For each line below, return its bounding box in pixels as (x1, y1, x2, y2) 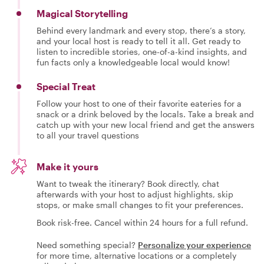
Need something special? (37, 239, 136, 250)
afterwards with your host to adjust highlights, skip (37, 189, 233, 199)
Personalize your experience (138, 239, 251, 250)
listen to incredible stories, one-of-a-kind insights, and (37, 46, 247, 57)
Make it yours (37, 160, 98, 172)
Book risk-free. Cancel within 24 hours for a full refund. (37, 217, 248, 227)
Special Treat (37, 80, 95, 92)
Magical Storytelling (37, 7, 128, 19)
